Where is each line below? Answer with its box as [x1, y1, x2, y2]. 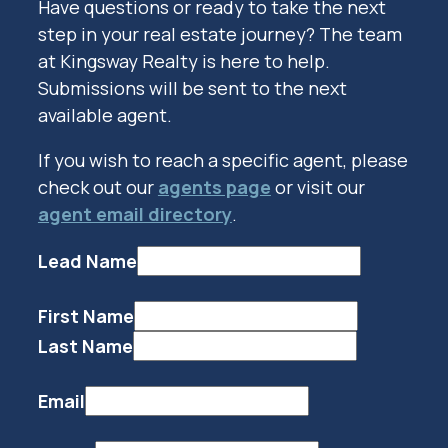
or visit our [270, 174, 365, 199]
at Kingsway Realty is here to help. [37, 48, 330, 73]
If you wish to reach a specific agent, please [37, 147, 408, 172]
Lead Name [37, 248, 137, 273]
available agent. [37, 102, 172, 127]
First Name [37, 303, 134, 328]
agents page [157, 174, 271, 199]
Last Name [37, 333, 133, 358]
